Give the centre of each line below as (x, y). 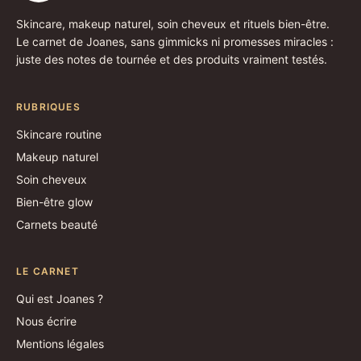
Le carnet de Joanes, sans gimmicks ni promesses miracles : (175, 41)
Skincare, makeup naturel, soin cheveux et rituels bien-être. (173, 23)
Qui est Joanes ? (60, 298)
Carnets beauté (57, 224)
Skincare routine (59, 134)
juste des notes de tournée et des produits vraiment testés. (172, 59)
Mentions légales (60, 343)
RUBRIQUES (48, 106)
